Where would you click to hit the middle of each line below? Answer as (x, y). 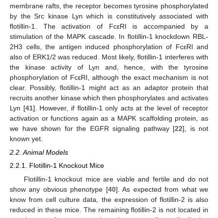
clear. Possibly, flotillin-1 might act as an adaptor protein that (109, 88)
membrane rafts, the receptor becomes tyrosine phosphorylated (109, 6)
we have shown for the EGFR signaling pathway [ (92, 129)
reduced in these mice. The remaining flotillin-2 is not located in (109, 209)
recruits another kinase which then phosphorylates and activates (109, 98)
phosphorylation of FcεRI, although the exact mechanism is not (109, 78)
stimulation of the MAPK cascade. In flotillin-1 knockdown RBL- (109, 37)
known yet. (26, 139)
